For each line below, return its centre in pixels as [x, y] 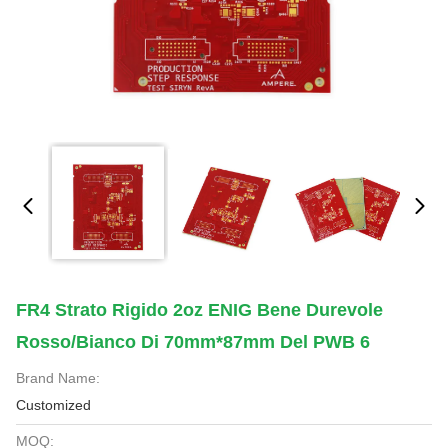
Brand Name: [58, 378]
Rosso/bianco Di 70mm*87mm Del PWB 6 [193, 342]
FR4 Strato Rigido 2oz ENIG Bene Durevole [199, 310]
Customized [53, 405]
